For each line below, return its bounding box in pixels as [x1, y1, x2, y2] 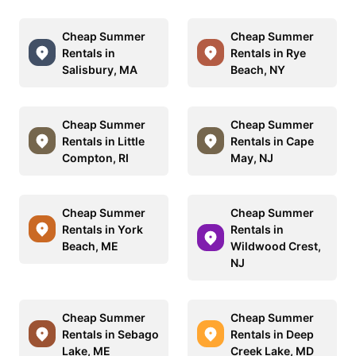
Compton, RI [62, 150, 129, 164]
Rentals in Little [62, 133, 145, 148]
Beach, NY [230, 62, 285, 76]
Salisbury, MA [62, 62, 137, 76]
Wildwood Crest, [230, 238, 321, 253]
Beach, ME [62, 238, 118, 253]
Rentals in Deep [230, 327, 314, 341]
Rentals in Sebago [62, 327, 159, 341]
